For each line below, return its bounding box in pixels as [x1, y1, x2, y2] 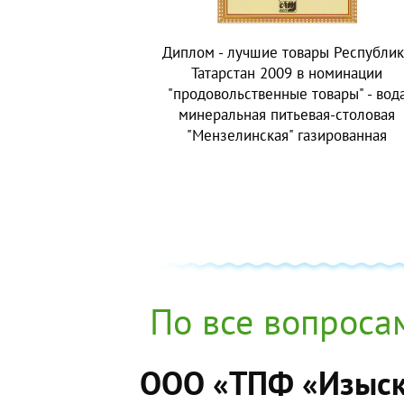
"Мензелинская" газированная [187, 125, 387, 145]
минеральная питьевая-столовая [179, 105, 395, 124]
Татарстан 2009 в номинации [191, 63, 382, 83]
